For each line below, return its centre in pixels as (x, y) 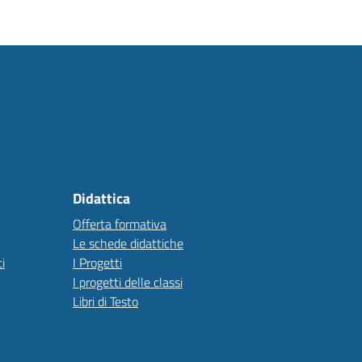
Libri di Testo (105, 301)
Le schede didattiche (128, 243)
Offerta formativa (120, 224)
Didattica (101, 198)
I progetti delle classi (128, 282)
